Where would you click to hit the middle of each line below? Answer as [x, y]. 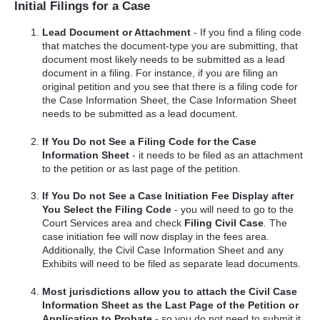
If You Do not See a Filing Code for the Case [150, 141]
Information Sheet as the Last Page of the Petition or [171, 305]
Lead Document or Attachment [117, 32]
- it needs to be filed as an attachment [218, 155]
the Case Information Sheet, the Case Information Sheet [170, 100]
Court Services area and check [114, 223]
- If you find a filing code [246, 32]
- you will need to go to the [233, 210]
